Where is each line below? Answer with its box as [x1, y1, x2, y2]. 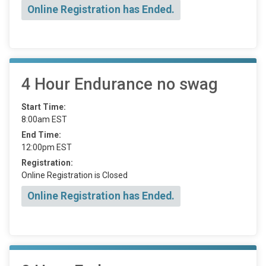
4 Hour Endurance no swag [21, 75, 218, 94]
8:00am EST [21, 115, 67, 125]
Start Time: [21, 102, 66, 112]
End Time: [21, 130, 61, 140]
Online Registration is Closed [21, 170, 128, 180]
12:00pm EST [21, 142, 72, 153]
